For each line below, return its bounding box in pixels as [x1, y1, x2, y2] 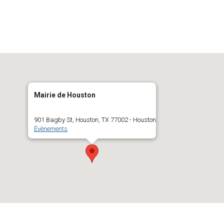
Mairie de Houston [34, 91, 95, 99]
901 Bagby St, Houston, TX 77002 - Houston [34, 116, 156, 123]
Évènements [34, 125, 67, 132]
